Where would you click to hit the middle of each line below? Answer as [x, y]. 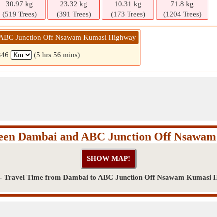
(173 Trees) [128, 14]
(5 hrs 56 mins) [57, 55]
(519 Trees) [19, 14]
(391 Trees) [74, 14]
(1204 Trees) [182, 14]
